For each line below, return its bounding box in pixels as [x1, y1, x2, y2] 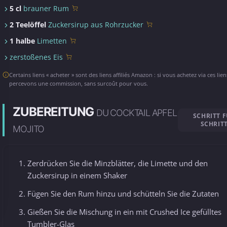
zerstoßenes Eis [10, 52, 63, 62]
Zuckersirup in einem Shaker [27, 170, 128, 180]
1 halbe [10, 36, 37, 46]
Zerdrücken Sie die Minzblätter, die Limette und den [27, 158, 208, 168]
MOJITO [13, 124, 45, 134]
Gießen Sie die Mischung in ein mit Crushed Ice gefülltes [27, 207, 222, 217]
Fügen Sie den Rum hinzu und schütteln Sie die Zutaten [27, 188, 219, 199]
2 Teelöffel [10, 20, 49, 29]
